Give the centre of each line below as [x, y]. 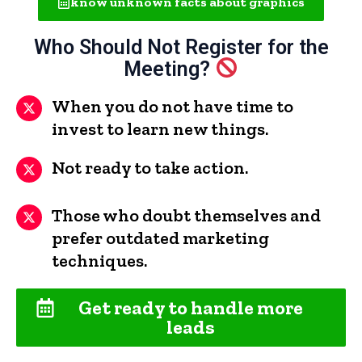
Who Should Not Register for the [181, 48]
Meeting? [170, 69]
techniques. [99, 260]
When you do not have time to [173, 106]
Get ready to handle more [191, 307]
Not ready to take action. [150, 167]
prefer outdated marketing [160, 238]
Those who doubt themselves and [186, 215]
